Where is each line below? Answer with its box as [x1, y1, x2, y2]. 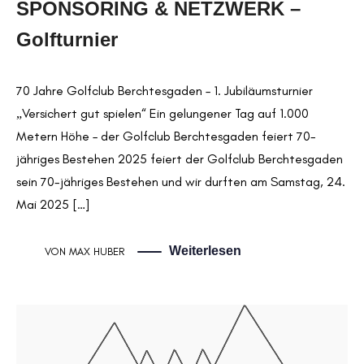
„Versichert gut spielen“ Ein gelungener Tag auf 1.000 [16, 105, 309, 121]
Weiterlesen [169, 243, 241, 258]
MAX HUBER [69, 245, 124, 258]
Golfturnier [16, 28, 118, 51]
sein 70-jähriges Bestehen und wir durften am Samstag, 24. [16, 173, 345, 189]
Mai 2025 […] [16, 196, 90, 212]
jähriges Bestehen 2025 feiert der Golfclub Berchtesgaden [16, 150, 343, 167]
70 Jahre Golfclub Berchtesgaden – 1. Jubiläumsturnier [16, 82, 313, 98]
